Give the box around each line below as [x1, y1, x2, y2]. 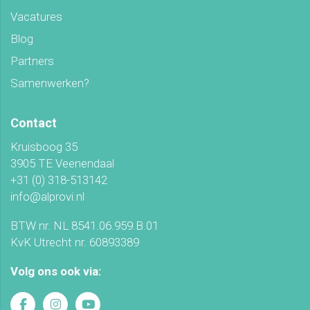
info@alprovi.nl [10, 190, 84, 204]
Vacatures [10, 10, 62, 24]
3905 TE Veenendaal [10, 156, 114, 171]
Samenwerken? [10, 76, 89, 91]
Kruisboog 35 [10, 140, 77, 154]
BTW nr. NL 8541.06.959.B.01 [10, 219, 158, 233]
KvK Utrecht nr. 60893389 [10, 235, 139, 250]
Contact [10, 116, 57, 131]
